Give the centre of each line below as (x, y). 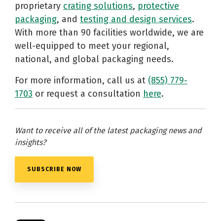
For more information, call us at (81, 80)
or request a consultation (88, 93)
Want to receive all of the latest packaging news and (108, 130)
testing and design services (136, 19)
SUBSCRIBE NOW (54, 169)
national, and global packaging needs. (95, 59)
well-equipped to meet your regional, (92, 46)
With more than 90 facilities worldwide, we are (109, 32)
